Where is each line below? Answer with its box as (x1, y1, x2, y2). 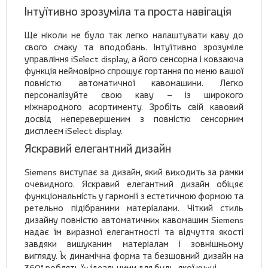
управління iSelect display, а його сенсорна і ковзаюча (25, 53, 243, 65)
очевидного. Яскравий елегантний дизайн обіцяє (25, 178, 243, 190)
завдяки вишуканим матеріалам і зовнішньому (25, 238, 243, 250)
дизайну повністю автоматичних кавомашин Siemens (25, 214, 243, 226)
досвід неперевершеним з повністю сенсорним (25, 113, 243, 125)
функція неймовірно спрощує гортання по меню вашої (25, 65, 243, 77)
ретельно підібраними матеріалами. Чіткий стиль (25, 202, 243, 214)
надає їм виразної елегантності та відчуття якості (25, 226, 243, 238)
